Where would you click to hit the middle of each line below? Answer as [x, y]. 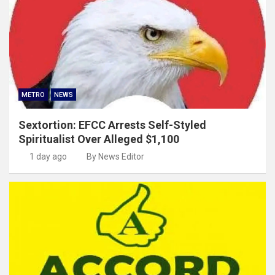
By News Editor [115, 156]
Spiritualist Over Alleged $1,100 [99, 139]
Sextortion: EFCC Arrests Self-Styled [112, 125]
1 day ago [48, 156]
